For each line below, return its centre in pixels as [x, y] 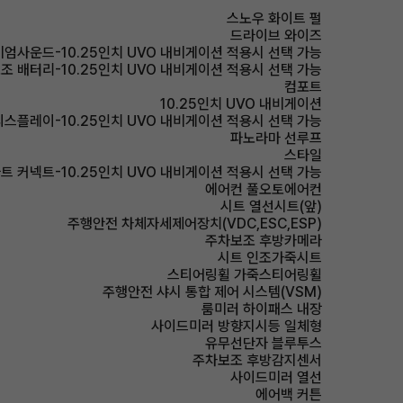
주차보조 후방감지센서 [257, 360]
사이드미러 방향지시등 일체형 [237, 326]
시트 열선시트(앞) [271, 206]
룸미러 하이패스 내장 [262, 309]
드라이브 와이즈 [276, 36]
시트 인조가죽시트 [270, 258]
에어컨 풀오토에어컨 [264, 189]
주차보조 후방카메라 [264, 241]
